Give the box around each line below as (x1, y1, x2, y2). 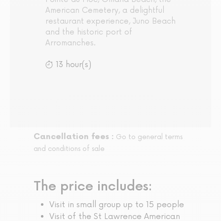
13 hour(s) (56, 60, 91, 70)
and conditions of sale (34, 145, 105, 153)
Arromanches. (45, 38, 96, 48)
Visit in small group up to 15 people (49, 200, 184, 210)
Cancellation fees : (34, 132, 114, 142)
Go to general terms (116, 133, 183, 142)
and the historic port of (45, 28, 132, 37)
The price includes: (34, 179, 152, 195)
